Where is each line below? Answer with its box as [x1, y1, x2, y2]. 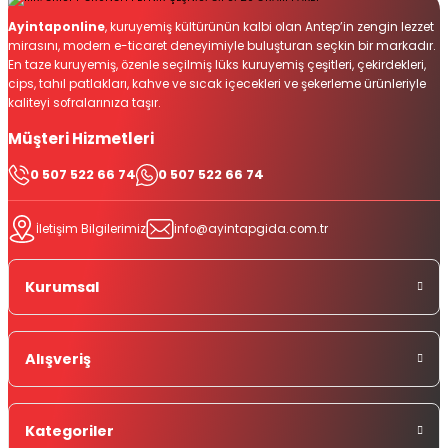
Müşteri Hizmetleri [8, 128, 154, 150]
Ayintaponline [8, 19, 105, 36]
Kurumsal [25, 277, 99, 298]
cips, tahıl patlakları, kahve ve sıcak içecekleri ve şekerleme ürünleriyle [8, 76, 426, 93]
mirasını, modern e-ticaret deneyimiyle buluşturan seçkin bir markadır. [8, 38, 436, 55]
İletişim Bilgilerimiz [36, 220, 146, 237]
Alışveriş [25, 349, 91, 370]
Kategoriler [25, 421, 114, 442]
